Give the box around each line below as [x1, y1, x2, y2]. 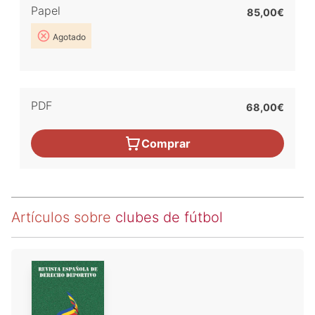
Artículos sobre [11, 209, 115, 226]
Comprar [141, 136, 191, 151]
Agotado [51, 32, 86, 43]
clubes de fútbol [115, 209, 223, 226]
